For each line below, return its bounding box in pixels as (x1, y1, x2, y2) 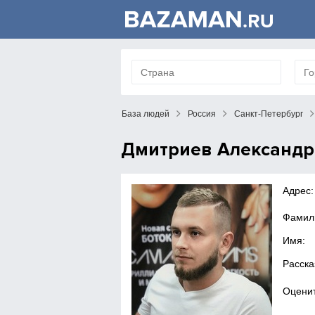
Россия (188, 109, 216, 119)
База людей (122, 109, 169, 119)
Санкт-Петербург (234, 109, 303, 119)
